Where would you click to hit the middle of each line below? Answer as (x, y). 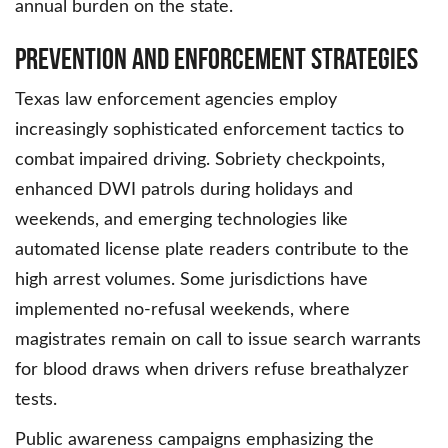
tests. (36, 400)
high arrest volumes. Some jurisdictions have (191, 280)
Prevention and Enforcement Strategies (216, 59)
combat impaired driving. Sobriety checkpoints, (200, 160)
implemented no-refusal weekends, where (182, 310)
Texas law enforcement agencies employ (176, 100)
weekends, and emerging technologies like (181, 220)
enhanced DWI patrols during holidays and (184, 190)
